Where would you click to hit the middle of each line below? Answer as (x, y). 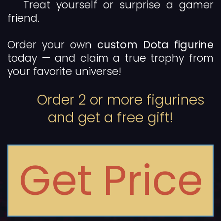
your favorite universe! (64, 72)
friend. (23, 18)
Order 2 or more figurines (121, 100)
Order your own (52, 45)
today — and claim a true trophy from (110, 58)
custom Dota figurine (155, 45)
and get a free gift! (110, 118)
